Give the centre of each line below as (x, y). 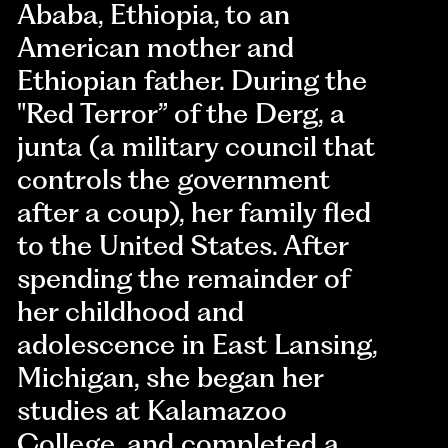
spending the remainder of (184, 279)
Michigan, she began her (170, 378)
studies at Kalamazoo (152, 411)
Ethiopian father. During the (192, 81)
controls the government (174, 180)
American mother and (156, 48)
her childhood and (131, 312)
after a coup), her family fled (194, 213)
